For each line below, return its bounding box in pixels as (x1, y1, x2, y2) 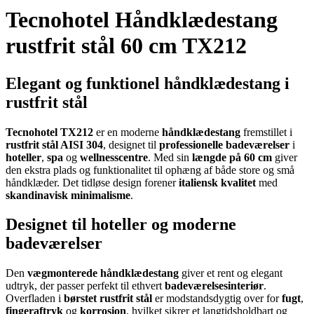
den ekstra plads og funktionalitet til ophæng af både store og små (6, 163, 294, 176)
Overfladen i (6, 292, 64, 305)
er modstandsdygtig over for (152, 292, 282, 305)
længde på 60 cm (192, 151, 272, 163)
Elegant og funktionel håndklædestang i (6, 74, 289, 93)
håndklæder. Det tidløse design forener (6, 176, 179, 189)
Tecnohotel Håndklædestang (6, 7, 278, 33)
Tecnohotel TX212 (6, 125, 93, 138)
